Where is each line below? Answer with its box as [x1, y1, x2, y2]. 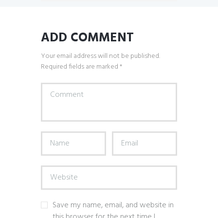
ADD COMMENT [41, 28, 134, 48]
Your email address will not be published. [41, 50, 160, 62]
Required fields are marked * [41, 61, 122, 73]
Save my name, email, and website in [53, 199, 174, 212]
